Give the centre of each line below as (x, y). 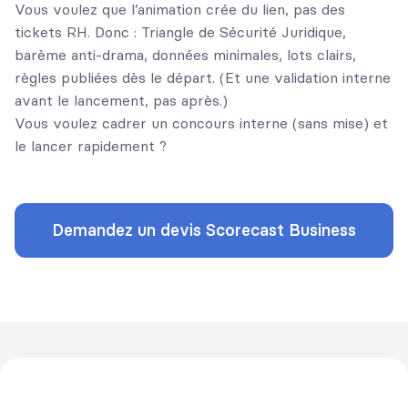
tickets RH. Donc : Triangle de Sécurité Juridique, (180, 32)
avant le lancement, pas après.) (121, 101)
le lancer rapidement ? (91, 146)
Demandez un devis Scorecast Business (204, 230)
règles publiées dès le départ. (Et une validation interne (203, 78)
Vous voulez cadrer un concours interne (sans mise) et (201, 123)
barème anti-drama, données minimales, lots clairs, (185, 55)
